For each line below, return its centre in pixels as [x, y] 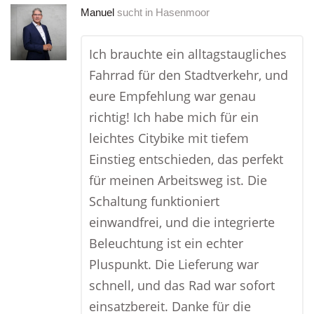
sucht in [135, 12]
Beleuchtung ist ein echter [166, 243]
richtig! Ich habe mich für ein [174, 117]
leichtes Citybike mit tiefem [169, 138]
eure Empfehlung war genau [172, 96]
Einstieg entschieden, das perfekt [186, 159]
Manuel [97, 12]
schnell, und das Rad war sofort [182, 285]
